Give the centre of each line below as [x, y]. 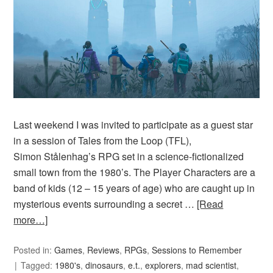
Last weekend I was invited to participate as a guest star [133, 125]
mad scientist [211, 265]
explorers [163, 265]
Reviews [104, 250]
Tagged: [38, 265]
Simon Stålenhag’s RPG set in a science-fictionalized [129, 157]
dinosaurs [105, 265]
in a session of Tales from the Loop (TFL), [103, 141]
